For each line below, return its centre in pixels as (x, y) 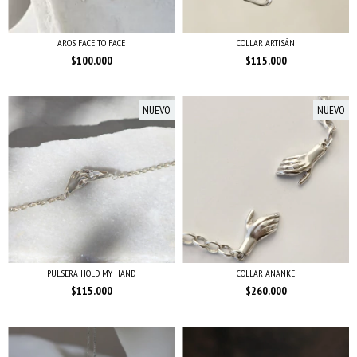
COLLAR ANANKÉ (266, 273)
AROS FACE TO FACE (91, 42)
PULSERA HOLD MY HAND (91, 273)
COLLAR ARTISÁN (266, 42)
